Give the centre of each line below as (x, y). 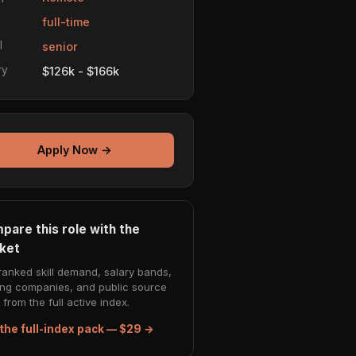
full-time (66, 21)
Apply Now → (75, 150)
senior (60, 46)
